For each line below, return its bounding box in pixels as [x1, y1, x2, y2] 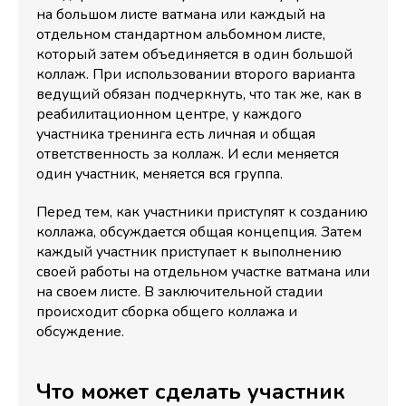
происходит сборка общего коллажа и [36, 302, 297, 322]
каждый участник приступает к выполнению [36, 242, 342, 262]
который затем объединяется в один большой [36, 44, 353, 64]
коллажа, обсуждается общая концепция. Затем [36, 222, 362, 242]
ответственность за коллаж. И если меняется [36, 144, 339, 164]
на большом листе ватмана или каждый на [36, 5, 325, 24]
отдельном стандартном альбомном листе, [36, 24, 325, 44]
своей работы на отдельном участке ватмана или [36, 262, 370, 282]
